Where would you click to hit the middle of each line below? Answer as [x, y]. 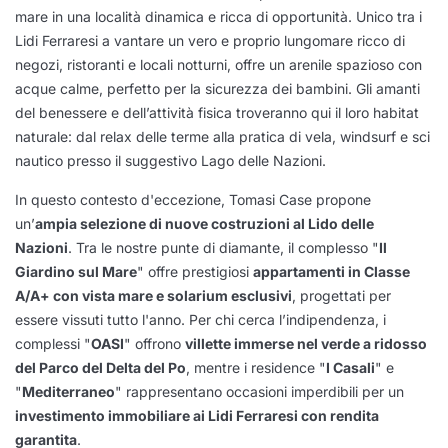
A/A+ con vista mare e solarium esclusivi [153, 295]
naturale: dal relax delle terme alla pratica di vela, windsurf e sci [222, 136]
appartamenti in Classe [331, 271]
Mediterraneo [68, 391]
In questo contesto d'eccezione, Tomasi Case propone [193, 199]
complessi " [53, 343]
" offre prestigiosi [195, 271]
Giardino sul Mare [76, 271]
